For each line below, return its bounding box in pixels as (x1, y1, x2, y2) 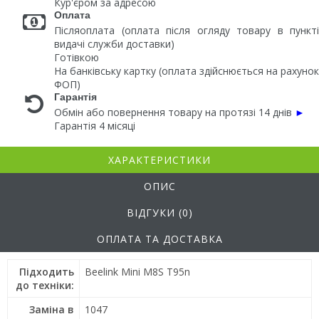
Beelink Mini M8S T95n (85, 265, 190, 278)
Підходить (19, 265, 74, 278)
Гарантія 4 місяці (54, 119, 135, 132)
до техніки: (16, 278, 74, 292)
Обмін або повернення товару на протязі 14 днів (54, 105, 292, 119)
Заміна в (29, 303, 74, 316)
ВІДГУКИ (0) (126, 206, 193, 219)
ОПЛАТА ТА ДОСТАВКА (96, 232, 223, 246)
